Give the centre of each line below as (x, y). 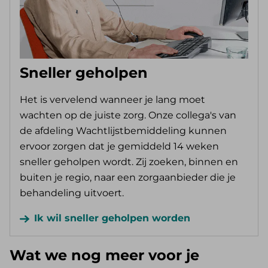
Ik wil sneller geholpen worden (112, 218)
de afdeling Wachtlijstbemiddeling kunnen (123, 131)
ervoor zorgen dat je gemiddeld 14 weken (119, 147)
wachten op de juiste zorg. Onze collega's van (128, 115)
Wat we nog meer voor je (104, 255)
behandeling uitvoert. (72, 193)
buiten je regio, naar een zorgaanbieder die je (128, 178)
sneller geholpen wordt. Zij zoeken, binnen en (129, 162)
